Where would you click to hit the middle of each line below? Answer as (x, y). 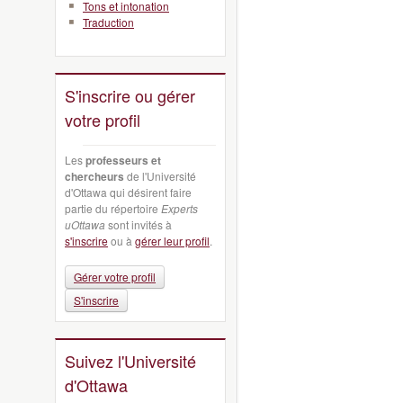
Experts (179, 208)
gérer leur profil (172, 240)
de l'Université (160, 175)
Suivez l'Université (130, 360)
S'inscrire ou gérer (130, 95)
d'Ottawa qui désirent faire (128, 192)
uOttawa (85, 224)
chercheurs (94, 176)
